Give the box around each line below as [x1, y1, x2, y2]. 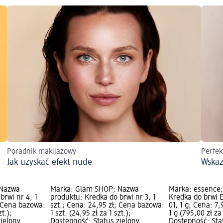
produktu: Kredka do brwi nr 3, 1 [50, 194, 156, 202]
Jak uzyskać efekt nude [7, 158, 92, 167]
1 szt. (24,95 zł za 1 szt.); [50, 210, 131, 218]
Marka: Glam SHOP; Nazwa [50, 186, 139, 194]
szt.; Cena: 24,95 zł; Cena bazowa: [50, 202, 164, 210]
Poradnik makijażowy [7, 148, 76, 156]
